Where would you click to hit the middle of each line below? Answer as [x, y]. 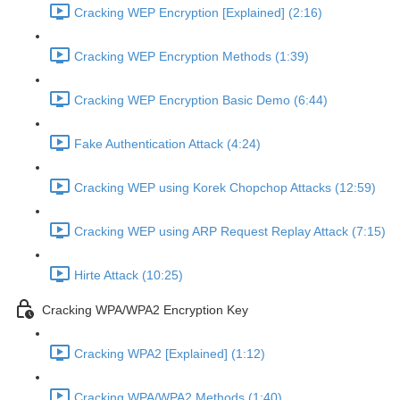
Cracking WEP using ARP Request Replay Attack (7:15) [230, 232]
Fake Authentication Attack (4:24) [167, 144]
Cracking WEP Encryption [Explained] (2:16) [198, 13]
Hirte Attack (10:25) [129, 275]
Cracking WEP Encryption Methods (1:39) [192, 57]
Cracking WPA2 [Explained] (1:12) [170, 354]
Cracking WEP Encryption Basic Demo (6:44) [201, 100]
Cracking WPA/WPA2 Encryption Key [145, 310]
